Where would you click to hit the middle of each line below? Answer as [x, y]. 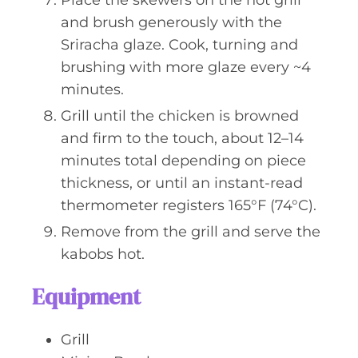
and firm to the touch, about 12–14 [182, 138]
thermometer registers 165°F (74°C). [189, 205]
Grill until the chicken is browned [180, 116]
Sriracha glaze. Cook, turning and [179, 45]
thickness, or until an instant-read [182, 183]
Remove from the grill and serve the [191, 232]
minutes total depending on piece [183, 161]
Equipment [86, 296]
